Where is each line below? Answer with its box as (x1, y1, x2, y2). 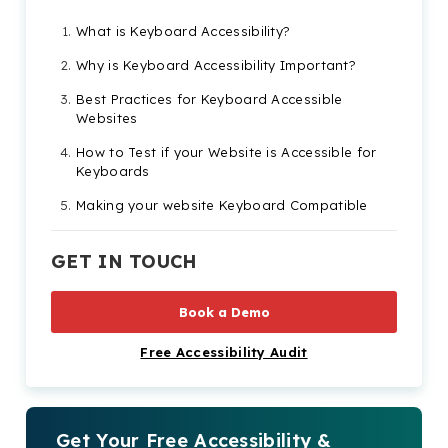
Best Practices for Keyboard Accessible (76, 90, 343, 107)
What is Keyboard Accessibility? (76, 22, 291, 39)
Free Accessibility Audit (140, 343, 308, 360)
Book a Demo (178, 303, 270, 320)
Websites (76, 109, 138, 126)
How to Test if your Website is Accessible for (76, 143, 377, 160)
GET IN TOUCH (51, 249, 197, 273)
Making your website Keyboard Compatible (76, 196, 368, 213)
